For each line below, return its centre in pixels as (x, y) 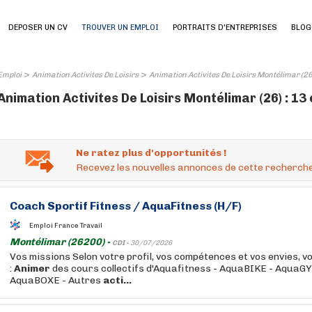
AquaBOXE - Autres (56, 280)
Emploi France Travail (66, 225)
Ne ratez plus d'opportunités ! (151, 153)
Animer (32, 268)
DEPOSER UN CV (38, 28)
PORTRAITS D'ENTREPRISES (225, 28)
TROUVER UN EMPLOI (120, 28)
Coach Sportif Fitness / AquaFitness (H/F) (126, 206)
